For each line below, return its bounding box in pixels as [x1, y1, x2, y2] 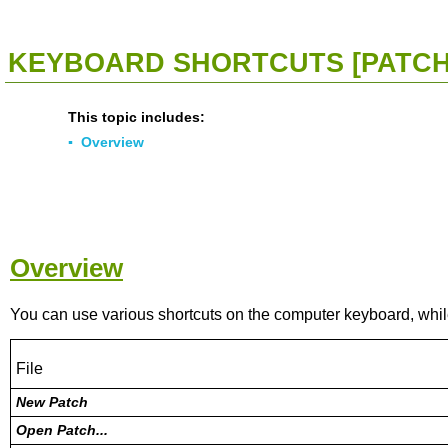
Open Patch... [16, 422, 108, 438]
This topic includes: [68, 109, 205, 125]
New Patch [16, 394, 88, 410]
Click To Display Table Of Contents [20, 18, 203, 30]
